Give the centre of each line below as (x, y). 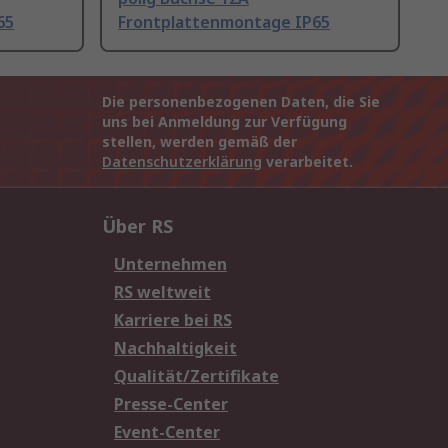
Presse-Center (171, 404)
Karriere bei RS (173, 320)
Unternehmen (170, 264)
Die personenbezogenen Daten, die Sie (241, 102)
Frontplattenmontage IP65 (224, 22)
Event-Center (167, 432)
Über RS (137, 226)
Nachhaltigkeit (175, 348)
